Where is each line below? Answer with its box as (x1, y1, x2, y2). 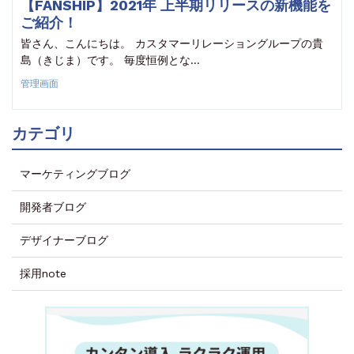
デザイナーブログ (20, 234, 108, 247)
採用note (20, 267, 66, 281)
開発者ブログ (20, 201, 86, 214)
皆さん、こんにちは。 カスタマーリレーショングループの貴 (21, 37, 323, 51)
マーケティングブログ (20, 168, 130, 181)
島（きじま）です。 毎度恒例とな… (21, 54, 200, 67)
